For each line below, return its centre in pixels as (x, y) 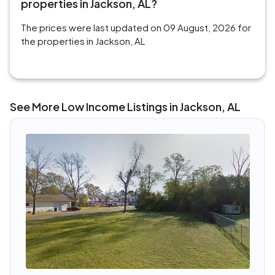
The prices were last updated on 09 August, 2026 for (136, 28)
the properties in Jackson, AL (83, 41)
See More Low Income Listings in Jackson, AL (125, 107)
